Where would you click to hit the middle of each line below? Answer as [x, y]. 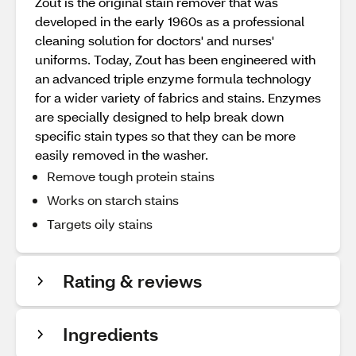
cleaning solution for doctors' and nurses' [155, 40]
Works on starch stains [113, 200]
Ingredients [110, 334]
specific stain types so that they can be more [165, 135]
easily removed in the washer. [122, 155]
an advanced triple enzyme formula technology [173, 78]
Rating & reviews [132, 281]
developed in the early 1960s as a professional [170, 21]
